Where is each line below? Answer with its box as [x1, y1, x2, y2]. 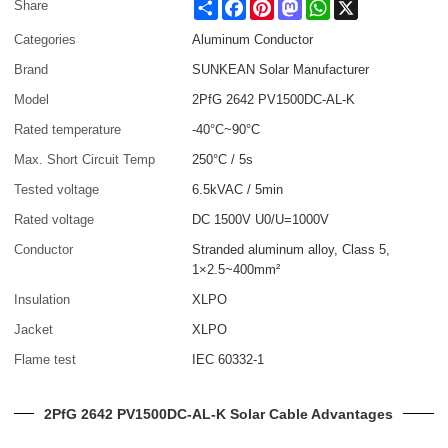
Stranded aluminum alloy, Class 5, [192, 241, 391, 257]
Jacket [14, 321, 54, 337]
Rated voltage [14, 211, 95, 227]
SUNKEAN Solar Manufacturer [192, 61, 370, 77]
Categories [14, 31, 77, 47]
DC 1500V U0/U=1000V [192, 211, 330, 227]
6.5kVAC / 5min [192, 181, 284, 197]
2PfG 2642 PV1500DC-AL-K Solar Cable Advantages [44, 405, 394, 422]
